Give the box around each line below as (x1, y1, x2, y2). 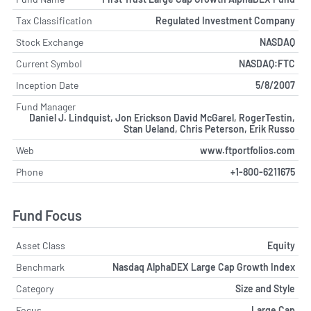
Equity (267, 239, 295, 252)
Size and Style (235, 283, 295, 295)
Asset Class (16, 239, 65, 252)
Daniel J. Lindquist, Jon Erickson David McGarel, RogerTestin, (29, 111, 295, 124)
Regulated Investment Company (155, 14, 295, 26)
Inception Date (16, 78, 78, 91)
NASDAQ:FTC (239, 57, 295, 69)
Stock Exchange (16, 35, 83, 48)
